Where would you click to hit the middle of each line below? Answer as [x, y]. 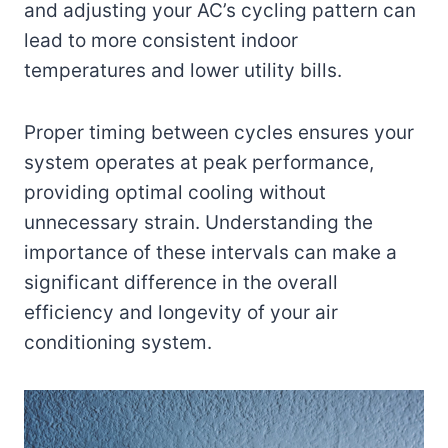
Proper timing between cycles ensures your [219, 132]
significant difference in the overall [181, 282]
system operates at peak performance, [199, 162]
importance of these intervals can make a [210, 252]
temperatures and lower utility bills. [183, 70]
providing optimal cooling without [175, 192]
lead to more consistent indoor [161, 40]
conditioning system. [118, 342]
